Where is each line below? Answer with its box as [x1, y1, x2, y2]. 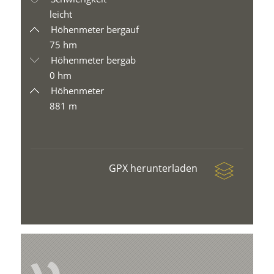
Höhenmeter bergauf [48, 23, 139, 35]
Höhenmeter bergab [48, 54, 136, 66]
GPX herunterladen [108, 161, 200, 175]
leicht [50, 8, 73, 20]
